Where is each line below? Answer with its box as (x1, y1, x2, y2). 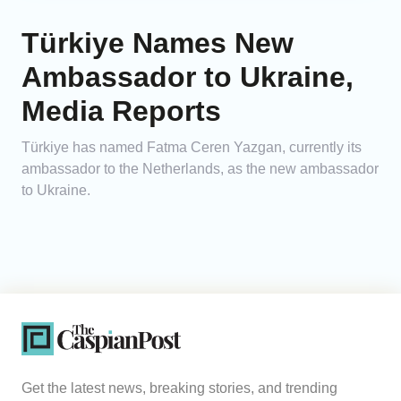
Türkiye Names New (21, 27, 294, 60)
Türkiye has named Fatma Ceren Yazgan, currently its (21, 140, 362, 156)
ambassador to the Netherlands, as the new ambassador (21, 161, 379, 177)
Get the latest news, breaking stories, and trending (21, 380, 337, 397)
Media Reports (21, 95, 221, 128)
